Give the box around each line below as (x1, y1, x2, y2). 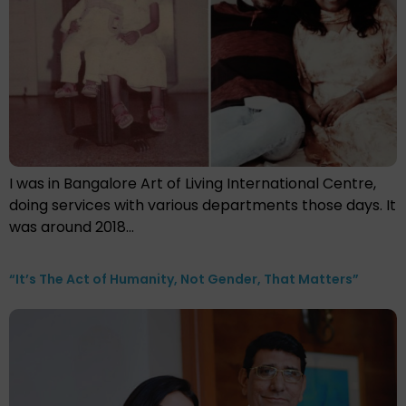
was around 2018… (9, 216, 134, 237)
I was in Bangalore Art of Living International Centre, (9, 172, 376, 194)
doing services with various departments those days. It (9, 194, 396, 216)
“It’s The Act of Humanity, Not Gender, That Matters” (9, 269, 359, 288)
